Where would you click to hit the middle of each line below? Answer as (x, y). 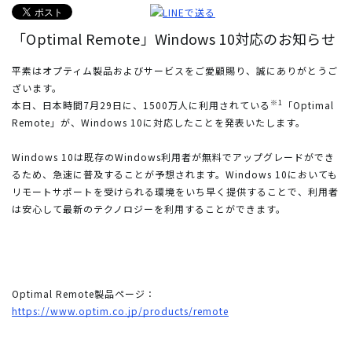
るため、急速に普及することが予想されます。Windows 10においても (175, 174)
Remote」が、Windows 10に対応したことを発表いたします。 (159, 122)
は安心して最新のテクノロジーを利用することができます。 (149, 208)
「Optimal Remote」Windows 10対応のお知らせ (174, 38)
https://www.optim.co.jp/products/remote (120, 310)
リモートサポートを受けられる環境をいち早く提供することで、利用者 (175, 191)
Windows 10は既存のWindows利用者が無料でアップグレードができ (173, 156)
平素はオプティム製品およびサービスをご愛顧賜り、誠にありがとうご (175, 70)
